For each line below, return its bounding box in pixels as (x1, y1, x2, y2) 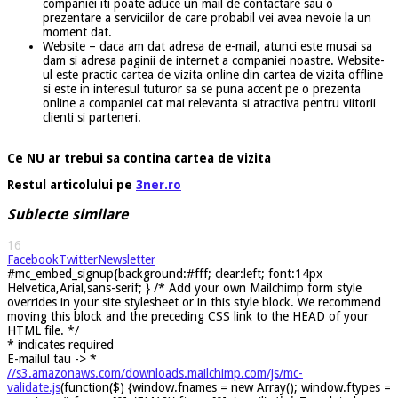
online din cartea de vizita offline (206, 67, 383, 82)
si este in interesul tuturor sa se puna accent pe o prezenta (43, 81, 361, 96)
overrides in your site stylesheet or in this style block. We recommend (7, 294, 381, 309)
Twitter (59, 251, 98, 267)
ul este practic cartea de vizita (43, 67, 206, 82)
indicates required (14, 337, 114, 352)
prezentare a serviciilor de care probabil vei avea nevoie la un (43, 10, 371, 25)
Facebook (7, 251, 59, 267)
